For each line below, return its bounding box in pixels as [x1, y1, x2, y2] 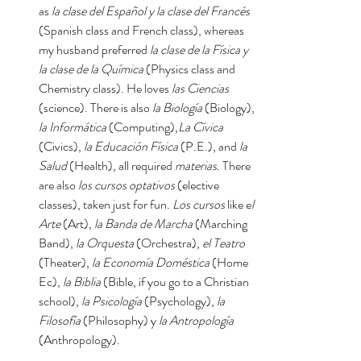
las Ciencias [172, 79, 231, 98]
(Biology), [205, 98, 257, 117]
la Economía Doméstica [92, 253, 210, 272]
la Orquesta [76, 234, 134, 252]
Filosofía [39, 311, 81, 330]
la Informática [39, 118, 106, 136]
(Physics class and [146, 60, 238, 78]
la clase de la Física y [150, 40, 251, 59]
